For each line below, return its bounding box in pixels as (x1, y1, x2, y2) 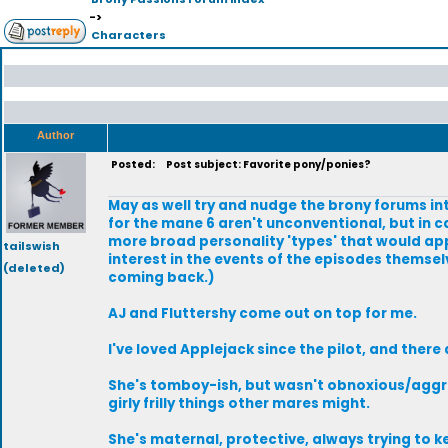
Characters (90, 26, 166, 43)
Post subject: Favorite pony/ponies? (160, 157, 371, 172)
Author (37, 129, 74, 141)
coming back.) (108, 268, 214, 287)
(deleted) (3, 260, 65, 276)
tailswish (3, 238, 60, 254)
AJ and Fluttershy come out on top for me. (108, 304, 417, 323)
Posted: (111, 157, 157, 172)
